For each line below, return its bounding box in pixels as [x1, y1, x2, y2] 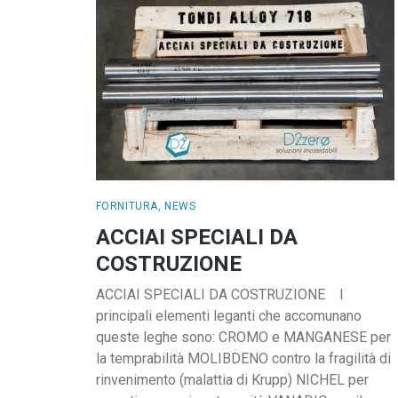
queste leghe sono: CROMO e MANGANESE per [95, 329, 391, 346]
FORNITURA [95, 200, 158, 213]
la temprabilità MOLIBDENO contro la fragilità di [95, 350, 391, 368]
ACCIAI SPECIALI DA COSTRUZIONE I [95, 286, 344, 304]
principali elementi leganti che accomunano [95, 307, 362, 325]
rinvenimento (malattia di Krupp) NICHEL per [95, 371, 369, 389]
